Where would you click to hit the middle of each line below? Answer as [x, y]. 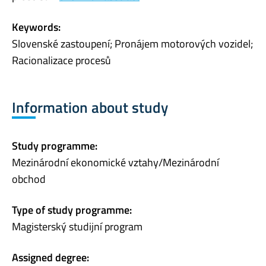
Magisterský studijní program [77, 227]
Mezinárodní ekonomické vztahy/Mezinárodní [115, 163]
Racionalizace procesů [61, 60]
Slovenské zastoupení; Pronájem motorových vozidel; [132, 43]
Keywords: [36, 27]
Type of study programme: [72, 210]
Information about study [90, 107]
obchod [29, 179]
